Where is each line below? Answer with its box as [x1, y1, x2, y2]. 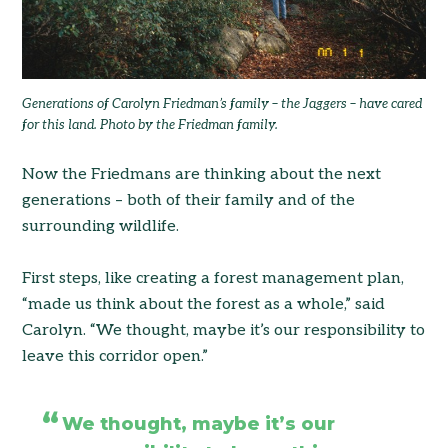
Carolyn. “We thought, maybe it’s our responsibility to [22, 321, 426, 341]
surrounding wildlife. [22, 217, 180, 237]
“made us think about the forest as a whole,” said [22, 295, 386, 315]
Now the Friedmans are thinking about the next [22, 165, 382, 185]
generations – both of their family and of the [22, 191, 356, 211]
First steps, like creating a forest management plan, [22, 269, 405, 289]
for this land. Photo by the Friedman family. [22, 117, 279, 134]
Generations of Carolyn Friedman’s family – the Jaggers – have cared [22, 96, 423, 113]
